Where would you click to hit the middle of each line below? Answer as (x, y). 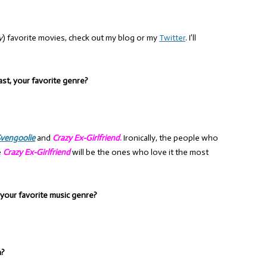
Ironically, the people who (170, 138)
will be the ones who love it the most (139, 152)
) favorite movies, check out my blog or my (81, 38)
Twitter (172, 38)
